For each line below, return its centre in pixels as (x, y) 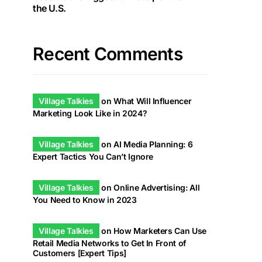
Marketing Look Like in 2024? (90, 113)
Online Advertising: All (157, 187)
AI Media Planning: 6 (153, 144)
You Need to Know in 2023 (85, 200)
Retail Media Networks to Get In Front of (109, 243)
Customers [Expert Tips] (80, 253)
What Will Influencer (153, 101)
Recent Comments (108, 54)
